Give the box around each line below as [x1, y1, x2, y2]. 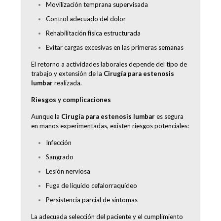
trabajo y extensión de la [31, 69, 104, 77]
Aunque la [31, 112, 61, 120]
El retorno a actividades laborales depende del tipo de [31, 60, 187, 68]
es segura [155, 112, 184, 120]
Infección [46, 138, 72, 147]
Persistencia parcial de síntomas [46, 195, 138, 204]
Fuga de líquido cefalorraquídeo [46, 181, 137, 189]
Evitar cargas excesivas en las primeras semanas [46, 43, 184, 51]
